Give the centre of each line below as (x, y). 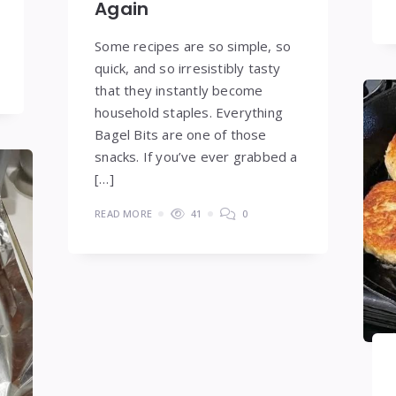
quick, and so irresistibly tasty (188, 68)
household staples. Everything (189, 112)
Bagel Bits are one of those (181, 134)
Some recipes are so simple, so (193, 46)
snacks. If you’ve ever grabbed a (196, 156)
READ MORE (124, 213)
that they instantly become (179, 90)
